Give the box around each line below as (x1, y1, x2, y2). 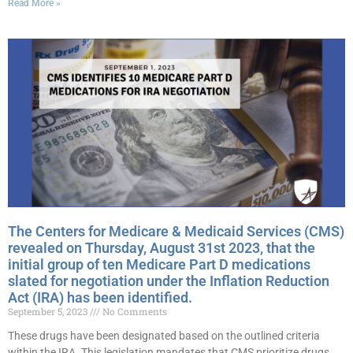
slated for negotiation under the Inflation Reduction (8, 273, 329, 289)
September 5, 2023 (8, 305, 90, 318)
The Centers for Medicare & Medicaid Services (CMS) (8, 223, 344, 240)
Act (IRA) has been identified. (8, 289, 192, 306)
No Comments (100, 305, 167, 318)
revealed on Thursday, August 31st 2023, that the (8, 240, 315, 256)
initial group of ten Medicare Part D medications (8, 256, 310, 273)
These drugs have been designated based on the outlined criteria (8, 329, 320, 342)
